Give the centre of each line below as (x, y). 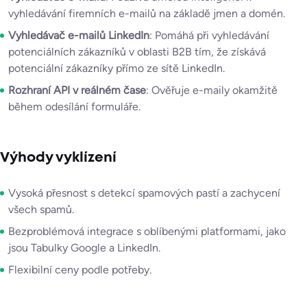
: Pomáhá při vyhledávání (209, 36)
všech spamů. (41, 210)
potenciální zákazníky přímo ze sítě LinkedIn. (116, 69)
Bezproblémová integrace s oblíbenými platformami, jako (147, 232)
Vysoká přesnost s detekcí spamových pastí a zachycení (144, 193)
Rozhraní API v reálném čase (77, 90)
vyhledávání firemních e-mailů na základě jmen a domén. (147, 14)
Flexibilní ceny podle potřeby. (80, 270)
